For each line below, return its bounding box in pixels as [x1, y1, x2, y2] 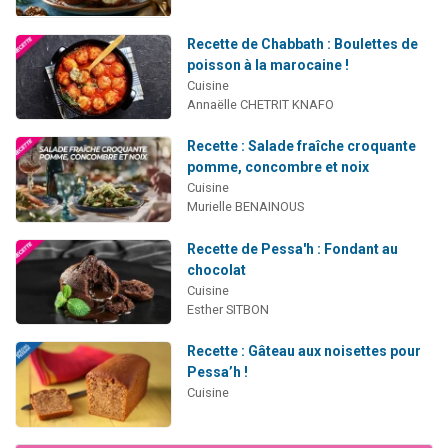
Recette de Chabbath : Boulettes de [186, 35, 418, 52]
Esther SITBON [186, 301, 269, 317]
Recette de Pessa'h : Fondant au [186, 240, 398, 257]
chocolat [186, 261, 246, 278]
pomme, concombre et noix [186, 159, 369, 176]
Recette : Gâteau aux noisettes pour [186, 343, 421, 360]
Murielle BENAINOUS [186, 199, 304, 215]
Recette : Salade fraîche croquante [186, 138, 416, 155]
